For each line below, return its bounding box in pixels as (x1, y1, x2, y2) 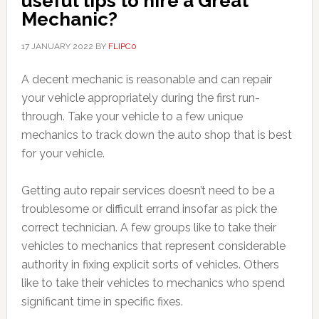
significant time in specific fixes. (21, 295, 183, 308)
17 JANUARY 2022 (21, 41, 93, 51)
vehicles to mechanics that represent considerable (21, 239, 286, 253)
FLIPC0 (108, 41, 137, 51)
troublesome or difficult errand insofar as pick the (21, 202, 277, 216)
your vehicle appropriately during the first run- (21, 91, 260, 105)
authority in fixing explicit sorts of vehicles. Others (21, 258, 279, 271)
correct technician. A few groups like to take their (21, 221, 276, 234)
